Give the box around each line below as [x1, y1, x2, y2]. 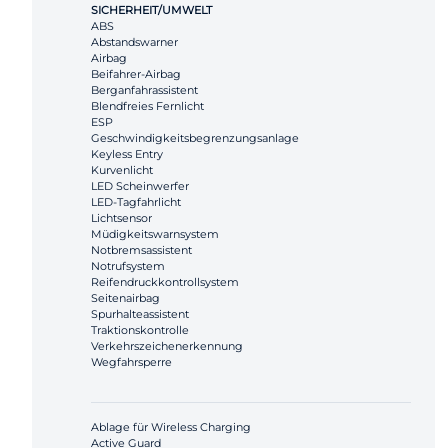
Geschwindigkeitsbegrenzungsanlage [91, 131, 299, 146]
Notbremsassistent [91, 243, 192, 258]
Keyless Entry [91, 147, 163, 162]
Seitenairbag [91, 291, 160, 306]
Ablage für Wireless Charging [91, 420, 251, 435]
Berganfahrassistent [91, 83, 198, 98]
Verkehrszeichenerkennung [91, 339, 243, 354]
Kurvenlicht [91, 163, 153, 178]
